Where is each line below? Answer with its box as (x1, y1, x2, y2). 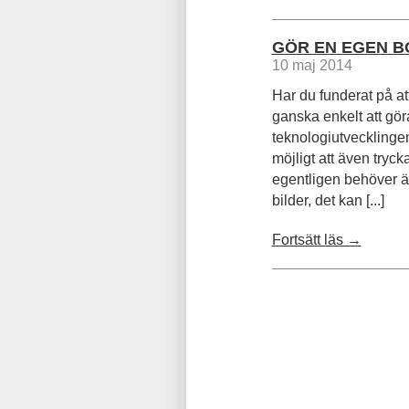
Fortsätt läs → (271, 232, 362, 247)
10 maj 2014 (271, 58, 352, 73)
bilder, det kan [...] (271, 193, 384, 208)
